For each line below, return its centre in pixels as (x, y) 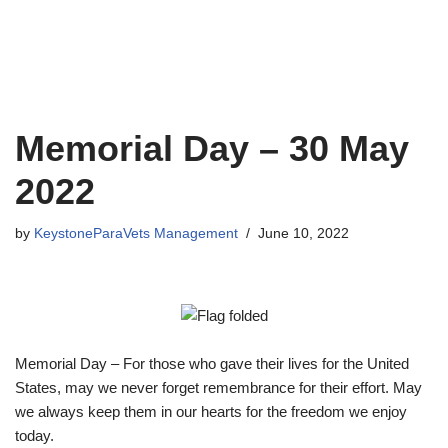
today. (34, 435)
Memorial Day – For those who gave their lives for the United (212, 363)
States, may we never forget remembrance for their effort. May (218, 387)
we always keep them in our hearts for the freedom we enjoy (211, 411)
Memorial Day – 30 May (212, 148)
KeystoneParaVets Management (136, 233)
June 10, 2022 (303, 233)
